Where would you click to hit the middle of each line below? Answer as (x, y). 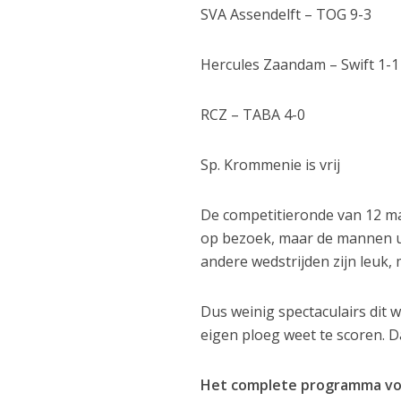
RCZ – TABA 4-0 (253, 115)
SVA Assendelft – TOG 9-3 (286, 15)
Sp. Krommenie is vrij (271, 165)
